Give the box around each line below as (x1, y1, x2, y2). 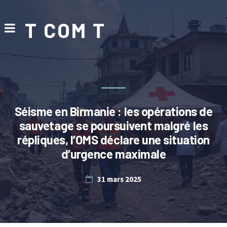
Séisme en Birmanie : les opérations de (14, 104, 213, 119)
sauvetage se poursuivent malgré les (19, 118, 208, 133)
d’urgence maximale (61, 146, 166, 161)
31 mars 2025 (97, 174, 141, 184)
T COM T (24, 18, 106, 42)
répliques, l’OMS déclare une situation (17, 132, 210, 147)
